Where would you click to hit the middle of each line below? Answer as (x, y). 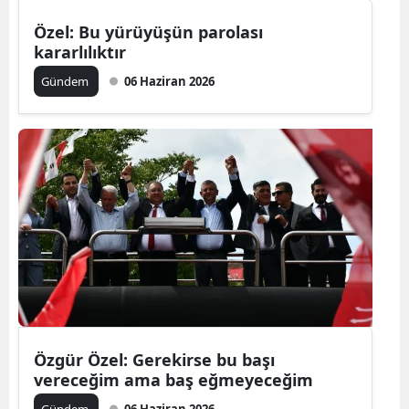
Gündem (66, 82)
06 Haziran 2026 (169, 82)
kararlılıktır (80, 52)
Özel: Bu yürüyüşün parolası (148, 32)
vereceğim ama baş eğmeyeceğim (173, 380)
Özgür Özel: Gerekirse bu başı (154, 360)
